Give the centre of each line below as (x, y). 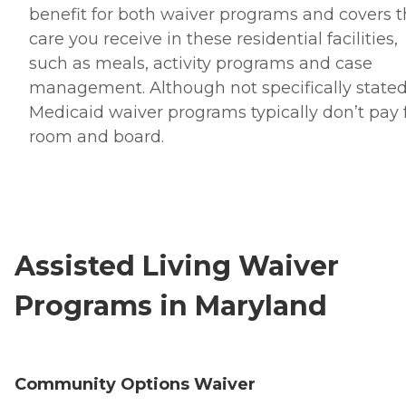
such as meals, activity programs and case (201, 63)
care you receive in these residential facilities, (213, 39)
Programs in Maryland (171, 305)
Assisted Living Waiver (177, 266)
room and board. (97, 136)
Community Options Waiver (135, 384)
